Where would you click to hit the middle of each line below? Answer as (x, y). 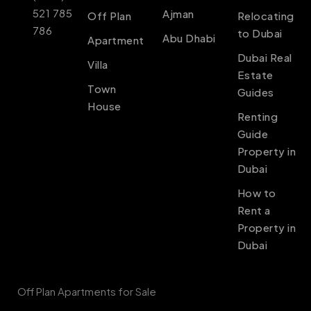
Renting (258, 116)
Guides (255, 92)
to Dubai (260, 33)
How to (257, 192)
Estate (255, 74)
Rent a (254, 210)
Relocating (266, 15)
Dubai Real (264, 57)
